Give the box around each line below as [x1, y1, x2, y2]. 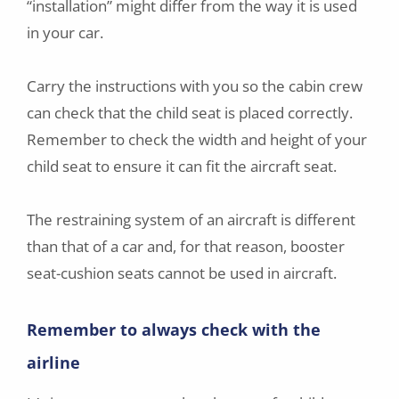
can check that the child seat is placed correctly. [27, 102, 353, 124]
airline [27, 352, 80, 374]
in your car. [27, 22, 103, 44]
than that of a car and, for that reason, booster [27, 236, 345, 257]
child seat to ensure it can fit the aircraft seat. [27, 156, 337, 177]
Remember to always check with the [27, 319, 321, 341]
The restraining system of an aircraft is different [27, 209, 355, 231]
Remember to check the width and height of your [27, 129, 367, 151]
